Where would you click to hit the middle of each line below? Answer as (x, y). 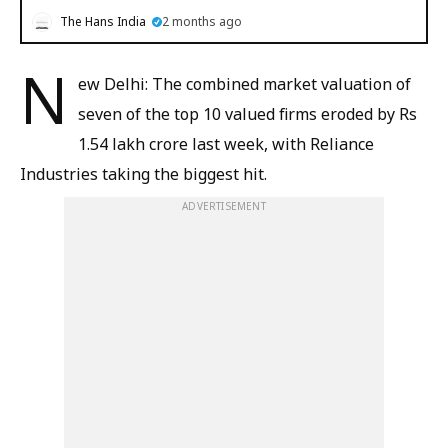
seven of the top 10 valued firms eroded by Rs (247, 114)
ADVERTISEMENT (224, 206)
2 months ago (202, 21)
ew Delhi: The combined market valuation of (244, 84)
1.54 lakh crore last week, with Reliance (226, 144)
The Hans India (103, 21)
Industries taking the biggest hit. (143, 174)
